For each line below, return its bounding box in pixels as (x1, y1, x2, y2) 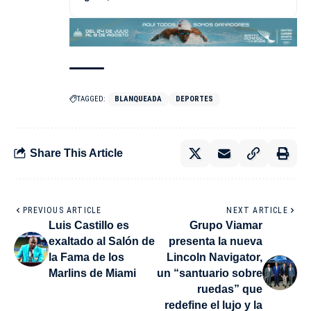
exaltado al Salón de (49, 235, 155, 247)
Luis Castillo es (49, 219, 129, 231)
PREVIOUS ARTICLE (23, 205, 102, 215)
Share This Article (30, 147, 123, 160)
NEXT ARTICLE (226, 205, 288, 215)
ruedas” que (197, 283, 262, 295)
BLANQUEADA (115, 94, 162, 103)
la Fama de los (49, 251, 124, 263)
